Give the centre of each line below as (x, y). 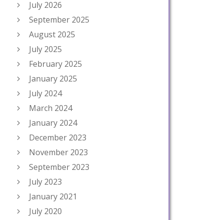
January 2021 (53, 196)
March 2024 (51, 108)
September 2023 (59, 167)
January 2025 (53, 79)
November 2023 (58, 152)
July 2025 (45, 49)
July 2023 (45, 182)
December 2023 (58, 137)
